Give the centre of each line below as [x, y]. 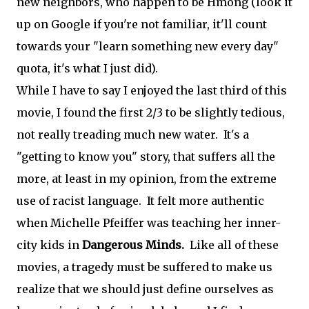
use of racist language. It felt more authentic [140, 201]
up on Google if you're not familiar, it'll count [142, 24]
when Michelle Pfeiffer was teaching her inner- [149, 223]
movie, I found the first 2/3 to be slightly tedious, [151, 112]
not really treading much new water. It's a [133, 134]
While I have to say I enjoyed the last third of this [152, 90]
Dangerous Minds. [133, 245]
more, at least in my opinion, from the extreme [147, 179]
